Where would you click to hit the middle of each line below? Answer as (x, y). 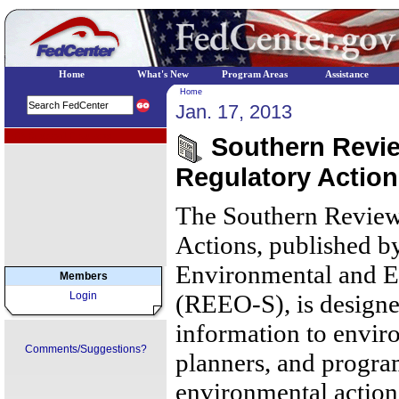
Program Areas (255, 74)
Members (83, 276)
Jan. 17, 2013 (234, 112)
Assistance (346, 74)
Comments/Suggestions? (85, 349)
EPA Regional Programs (59, 136)
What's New (163, 74)
